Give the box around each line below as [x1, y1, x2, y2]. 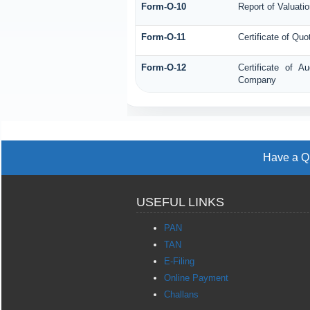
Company [237, 75, 276, 86]
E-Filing [164, 256, 194, 266]
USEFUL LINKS [136, 195, 224, 209]
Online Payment [164, 273, 228, 283]
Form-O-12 [140, 62, 186, 73]
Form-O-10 [140, 1, 186, 12]
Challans [164, 289, 199, 300]
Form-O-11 [140, 32, 185, 43]
